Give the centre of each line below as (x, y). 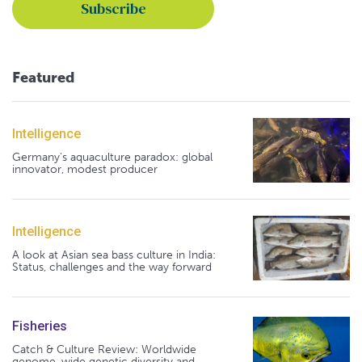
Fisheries (40, 326)
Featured (43, 78)
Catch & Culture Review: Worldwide (104, 350)
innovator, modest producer (85, 170)
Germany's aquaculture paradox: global (112, 158)
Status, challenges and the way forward (112, 267)
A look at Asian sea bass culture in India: (114, 255)
